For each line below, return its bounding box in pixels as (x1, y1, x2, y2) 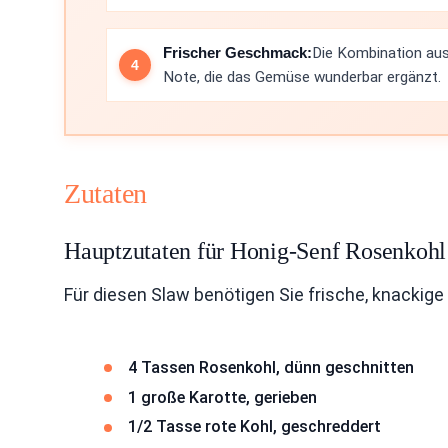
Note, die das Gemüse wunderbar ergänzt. (163, 67, 441, 86)
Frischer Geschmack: (163, 43, 312, 61)
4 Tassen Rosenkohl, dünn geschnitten (128, 357, 414, 377)
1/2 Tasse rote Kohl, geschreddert (128, 417, 381, 437)
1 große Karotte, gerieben (128, 387, 317, 407)
